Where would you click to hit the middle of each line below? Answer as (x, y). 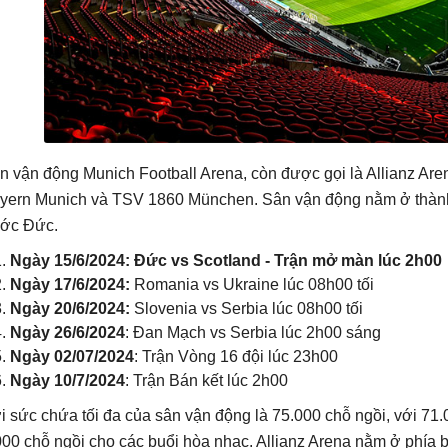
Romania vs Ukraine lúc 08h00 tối (252, 284)
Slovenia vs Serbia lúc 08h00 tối (246, 308)
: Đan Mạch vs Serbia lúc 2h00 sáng (253, 332)
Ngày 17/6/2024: (70, 284)
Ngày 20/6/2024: (70, 308)
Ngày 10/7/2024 (67, 380)
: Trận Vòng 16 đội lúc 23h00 (236, 356)
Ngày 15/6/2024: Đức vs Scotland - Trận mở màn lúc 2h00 (226, 260)
